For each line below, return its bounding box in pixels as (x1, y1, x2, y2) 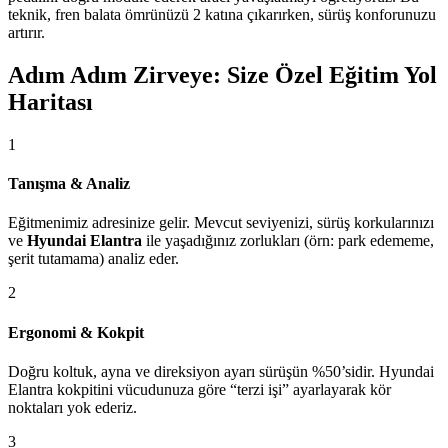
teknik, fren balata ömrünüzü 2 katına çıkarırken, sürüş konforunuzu (8, 6, 436, 24)
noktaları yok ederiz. (8, 398, 137, 416)
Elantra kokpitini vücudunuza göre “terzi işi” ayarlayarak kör (8, 380, 391, 398)
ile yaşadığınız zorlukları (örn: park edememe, (142, 232, 434, 250)
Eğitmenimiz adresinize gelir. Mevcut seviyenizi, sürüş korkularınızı (8, 214, 434, 232)
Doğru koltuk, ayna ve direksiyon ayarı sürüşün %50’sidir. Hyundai (8, 362, 434, 380)
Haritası (8, 88, 93, 115)
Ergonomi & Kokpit (8, 323, 144, 341)
